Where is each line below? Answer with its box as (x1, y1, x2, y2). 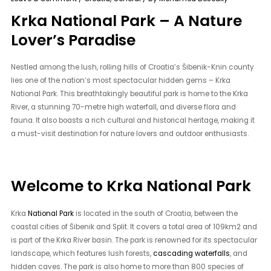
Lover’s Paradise (11, 29, 136, 51)
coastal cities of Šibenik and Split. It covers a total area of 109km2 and (11, 221, 258, 232)
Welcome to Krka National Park (11, 175, 252, 197)
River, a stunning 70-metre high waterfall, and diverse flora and (11, 102, 237, 113)
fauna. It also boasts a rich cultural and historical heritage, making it (11, 116, 255, 126)
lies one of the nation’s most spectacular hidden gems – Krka (11, 76, 231, 86)
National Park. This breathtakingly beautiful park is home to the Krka (11, 89, 249, 99)
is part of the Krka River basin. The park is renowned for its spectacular (11, 235, 258, 245)
